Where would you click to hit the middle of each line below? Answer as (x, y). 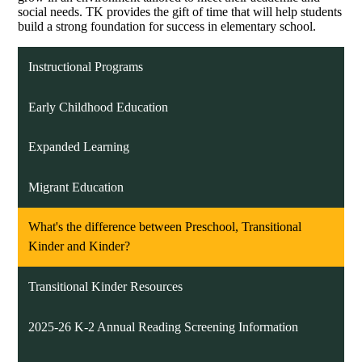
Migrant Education (76, 187)
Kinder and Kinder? (80, 246)
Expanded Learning (79, 147)
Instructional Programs (86, 66)
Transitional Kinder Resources (106, 286)
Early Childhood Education (99, 107)
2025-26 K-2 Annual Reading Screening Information (164, 326)
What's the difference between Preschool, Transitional (165, 227)
